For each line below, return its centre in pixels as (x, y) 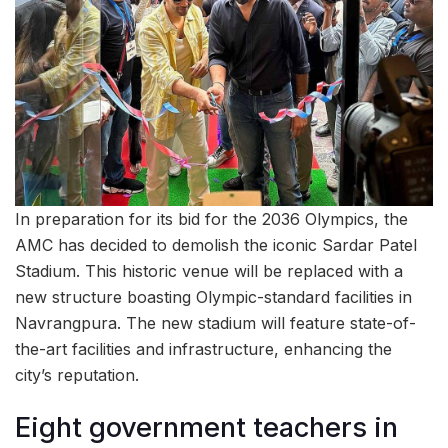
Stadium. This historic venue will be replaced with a (209, 270)
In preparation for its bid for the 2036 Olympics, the (211, 218)
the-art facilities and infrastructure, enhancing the (203, 348)
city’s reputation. (77, 374)
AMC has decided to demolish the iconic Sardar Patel (216, 244)
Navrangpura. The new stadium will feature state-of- (215, 322)
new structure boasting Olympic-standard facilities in (213, 296)
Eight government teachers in (206, 428)
